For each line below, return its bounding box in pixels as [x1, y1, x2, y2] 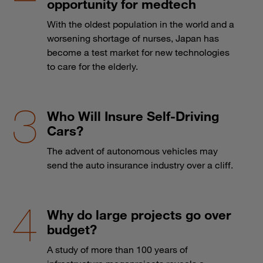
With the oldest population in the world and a [47, 18, 234, 30]
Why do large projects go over [47, 206, 231, 222]
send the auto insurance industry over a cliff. [47, 159, 233, 171]
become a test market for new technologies [47, 46, 230, 58]
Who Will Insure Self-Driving [47, 107, 219, 124]
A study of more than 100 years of [47, 243, 188, 255]
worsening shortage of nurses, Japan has [47, 32, 219, 44]
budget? [47, 221, 97, 237]
